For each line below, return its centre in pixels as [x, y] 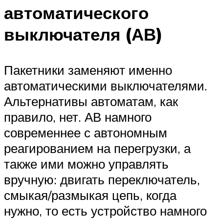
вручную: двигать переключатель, [102, 179]
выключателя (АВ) [83, 34]
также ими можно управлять [86, 164]
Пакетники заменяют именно [88, 70]
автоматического [76, 12]
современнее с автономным [86, 132]
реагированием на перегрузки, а [97, 148]
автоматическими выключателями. [106, 85]
